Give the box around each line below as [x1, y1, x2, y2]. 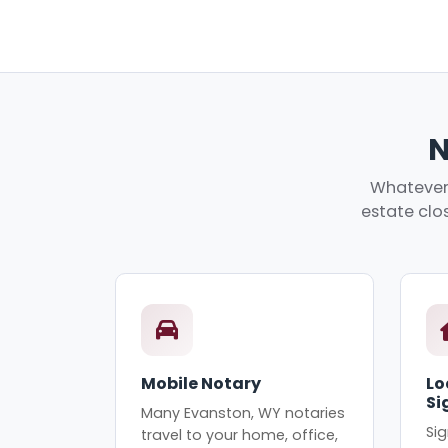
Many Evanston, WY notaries [141, 402, 346, 423]
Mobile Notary [141, 372, 262, 396]
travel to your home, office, [141, 424, 339, 445]
